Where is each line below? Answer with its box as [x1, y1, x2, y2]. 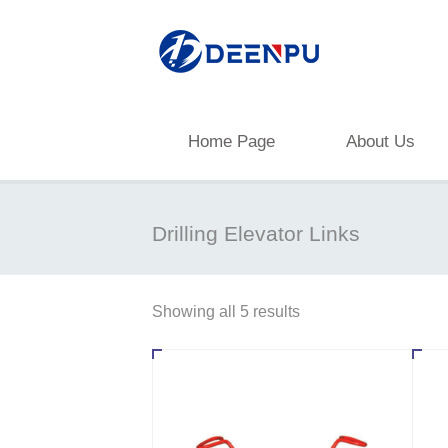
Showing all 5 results [152, 303, 300, 320]
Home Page [188, 132, 275, 151]
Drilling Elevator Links [152, 222, 360, 245]
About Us [346, 132, 415, 151]
